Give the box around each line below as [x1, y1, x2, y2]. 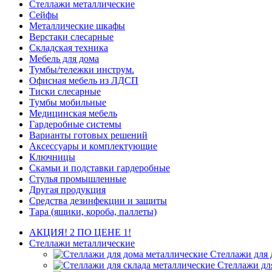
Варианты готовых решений [29, 130, 148, 140]
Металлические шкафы [29, 21, 125, 31]
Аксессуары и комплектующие [29, 141, 157, 151]
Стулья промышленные [29, 174, 126, 184]
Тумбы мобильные [29, 97, 106, 107]
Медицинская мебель [29, 108, 117, 118]
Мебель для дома [29, 53, 99, 64]
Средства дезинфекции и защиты [29, 195, 167, 206]
